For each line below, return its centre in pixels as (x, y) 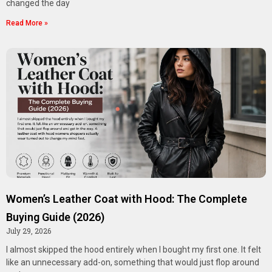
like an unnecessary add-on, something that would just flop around (133, 263)
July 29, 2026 (29, 231)
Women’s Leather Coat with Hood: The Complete (127, 199)
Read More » (27, 23)
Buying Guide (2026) (55, 217)
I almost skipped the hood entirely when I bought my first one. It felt (134, 250)
